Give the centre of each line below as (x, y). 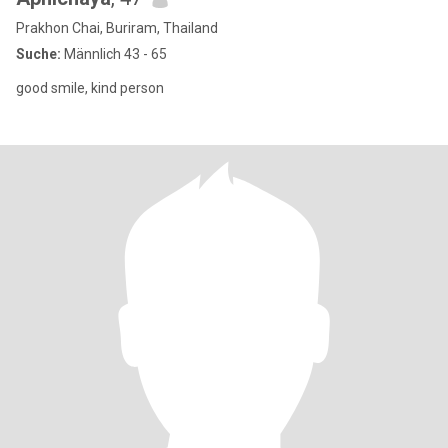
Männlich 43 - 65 (114, 54)
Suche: (38, 54)
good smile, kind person (90, 88)
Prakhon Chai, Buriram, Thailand (117, 28)
